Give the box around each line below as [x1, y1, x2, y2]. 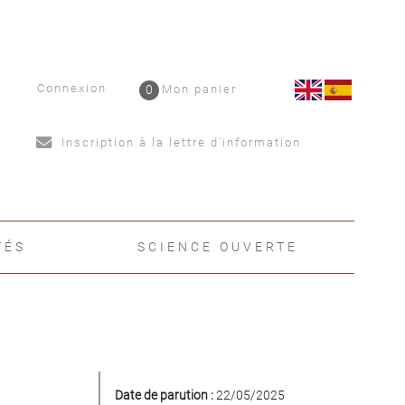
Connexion [37, 81, 108, 95]
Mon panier [162, 82, 238, 97]
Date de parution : [114, 388, 213, 402]
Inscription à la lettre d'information [57, 135, 302, 149]
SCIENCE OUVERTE [137, 240, 299, 254]
